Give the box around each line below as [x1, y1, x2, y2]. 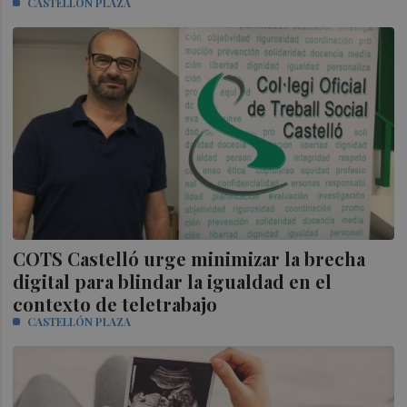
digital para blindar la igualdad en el [13, 269, 333, 294]
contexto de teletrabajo [13, 292, 218, 317]
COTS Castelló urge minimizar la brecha [13, 246, 366, 272]
